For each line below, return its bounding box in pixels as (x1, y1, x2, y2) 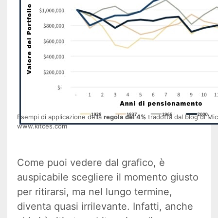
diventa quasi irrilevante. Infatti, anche (17, 200, 193, 213)
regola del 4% (104, 113, 146, 121)
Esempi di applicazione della (17, 113, 104, 121)
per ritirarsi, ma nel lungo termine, (17, 186, 172, 198)
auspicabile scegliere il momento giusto (17, 171, 199, 183)
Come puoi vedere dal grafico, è (17, 157, 165, 169)
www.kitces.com (17, 122, 67, 130)
